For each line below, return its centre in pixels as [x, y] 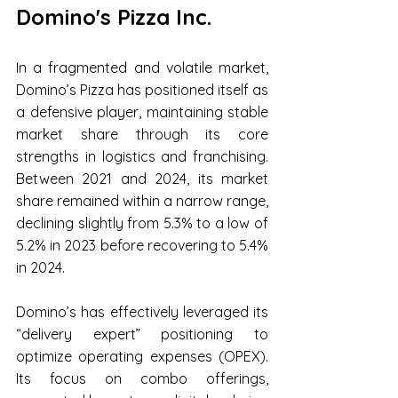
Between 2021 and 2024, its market [142, 179]
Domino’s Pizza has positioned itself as [142, 90]
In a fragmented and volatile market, [142, 68]
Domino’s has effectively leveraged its [142, 312]
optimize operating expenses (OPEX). [142, 357]
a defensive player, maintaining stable [142, 112]
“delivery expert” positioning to [142, 334]
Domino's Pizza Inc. [114, 17]
